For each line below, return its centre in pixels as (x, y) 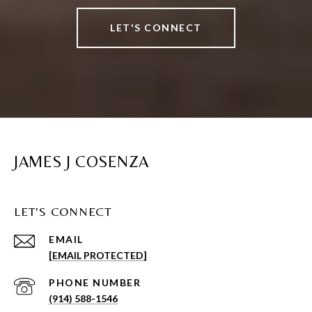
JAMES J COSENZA (81, 161)
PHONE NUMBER (95, 282)
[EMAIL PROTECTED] (98, 255)
